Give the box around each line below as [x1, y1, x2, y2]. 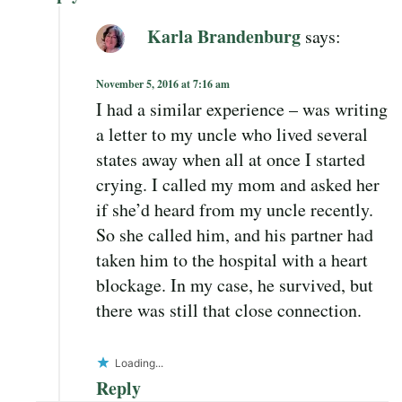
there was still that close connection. [96, 297, 362, 322]
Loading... [115, 355, 163, 370]
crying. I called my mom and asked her [96, 171, 380, 197]
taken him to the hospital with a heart [96, 247, 368, 272]
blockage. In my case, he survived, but [96, 272, 373, 297]
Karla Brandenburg [147, 22, 301, 49]
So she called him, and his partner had [96, 222, 373, 247]
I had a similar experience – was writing [96, 96, 388, 121]
